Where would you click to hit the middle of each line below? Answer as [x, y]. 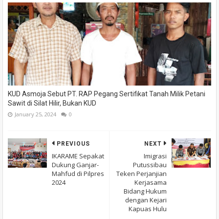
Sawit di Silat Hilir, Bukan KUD [52, 103]
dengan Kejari [146, 200]
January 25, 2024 [35, 114]
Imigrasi [155, 156]
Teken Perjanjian [142, 173]
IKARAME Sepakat [78, 156]
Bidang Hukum [145, 191]
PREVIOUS [73, 143]
